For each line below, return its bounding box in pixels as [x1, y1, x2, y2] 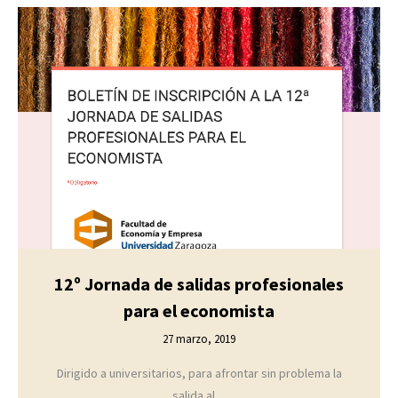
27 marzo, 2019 [163, 330, 235, 346]
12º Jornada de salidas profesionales [54, 272, 344, 295]
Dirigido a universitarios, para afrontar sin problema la [56, 364, 342, 381]
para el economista [123, 298, 275, 322]
